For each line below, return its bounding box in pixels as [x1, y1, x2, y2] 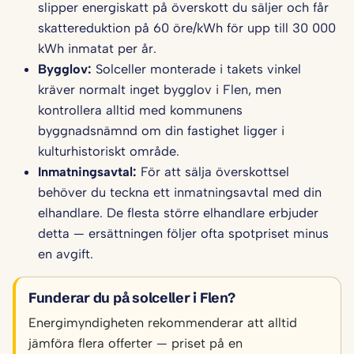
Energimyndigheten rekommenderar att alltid [28, 314, 297, 331]
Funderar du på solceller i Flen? [28, 289, 235, 307]
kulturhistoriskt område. [38, 143, 179, 160]
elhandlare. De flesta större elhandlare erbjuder [38, 205, 318, 221]
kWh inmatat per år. [38, 40, 156, 57]
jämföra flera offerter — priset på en [28, 335, 243, 352]
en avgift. [38, 246, 93, 262]
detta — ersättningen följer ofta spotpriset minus [38, 225, 329, 242]
